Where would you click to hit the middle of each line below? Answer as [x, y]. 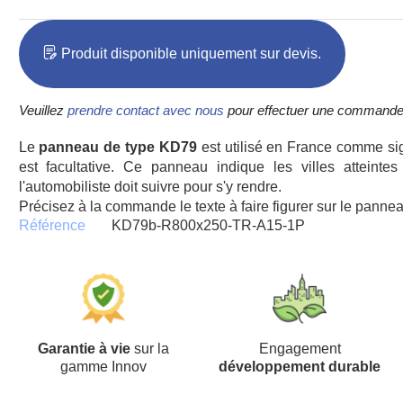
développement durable [300, 367]
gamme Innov [103, 367]
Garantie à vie [84, 349]
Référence [52, 225]
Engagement [300, 349]
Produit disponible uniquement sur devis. [191, 54]
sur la [149, 349]
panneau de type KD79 [118, 147]
